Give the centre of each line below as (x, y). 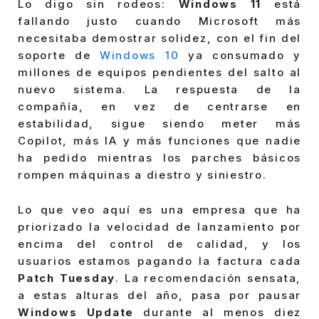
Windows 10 (139, 55)
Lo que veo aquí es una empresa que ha (159, 210)
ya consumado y (240, 55)
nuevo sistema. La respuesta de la (159, 89)
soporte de (59, 55)
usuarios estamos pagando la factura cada (159, 261)
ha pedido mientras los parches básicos (159, 157)
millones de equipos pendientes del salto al (159, 72)
